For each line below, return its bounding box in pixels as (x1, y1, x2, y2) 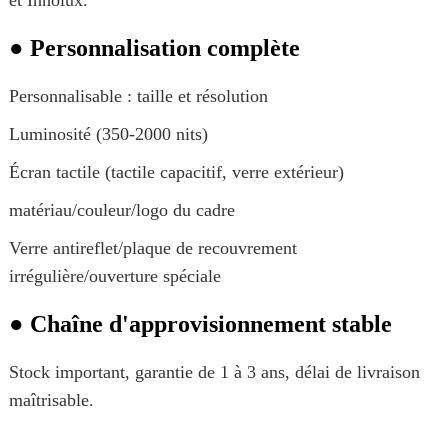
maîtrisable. (8, 390, 94, 411)
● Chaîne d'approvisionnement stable (8, 311, 392, 338)
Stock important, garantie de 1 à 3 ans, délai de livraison (8, 362, 420, 383)
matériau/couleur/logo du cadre (8, 200, 235, 221)
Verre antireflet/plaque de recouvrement (8, 238, 297, 259)
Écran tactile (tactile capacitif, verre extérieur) (8, 162, 344, 183)
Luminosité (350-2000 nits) (8, 124, 208, 145)
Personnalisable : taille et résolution (8, 86, 268, 107)
